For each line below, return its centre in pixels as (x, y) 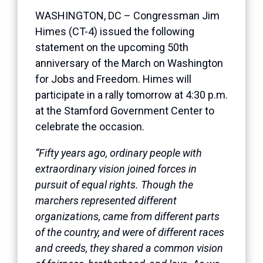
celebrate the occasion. (90, 126)
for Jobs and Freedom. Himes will (113, 79)
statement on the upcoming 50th (112, 47)
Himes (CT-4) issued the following (115, 31)
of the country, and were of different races (130, 232)
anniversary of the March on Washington (129, 63)
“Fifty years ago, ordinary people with (119, 153)
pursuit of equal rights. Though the (114, 184)
